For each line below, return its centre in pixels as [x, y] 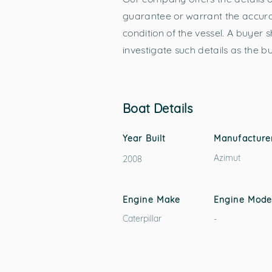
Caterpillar [142, 219]
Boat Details [158, 108]
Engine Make [152, 200]
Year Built [144, 138]
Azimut [227, 158]
